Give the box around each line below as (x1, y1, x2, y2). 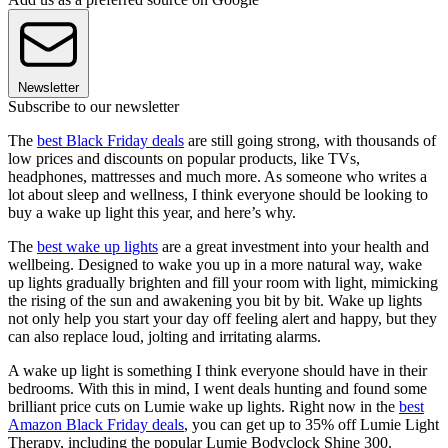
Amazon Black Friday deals (8, 416, 184, 434)
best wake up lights (37, 238, 158, 256)
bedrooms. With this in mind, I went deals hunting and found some (8, 380, 427, 398)
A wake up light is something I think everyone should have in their (8, 362, 427, 380)
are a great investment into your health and (158, 238, 429, 256)
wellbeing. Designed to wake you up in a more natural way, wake (8, 256, 422, 274)
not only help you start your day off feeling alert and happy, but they (8, 310, 437, 328)
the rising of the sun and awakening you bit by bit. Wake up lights (8, 292, 422, 310)
